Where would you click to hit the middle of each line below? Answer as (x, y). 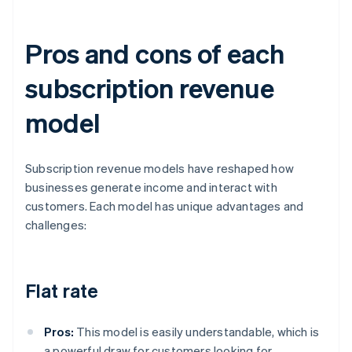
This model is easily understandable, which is (197, 332)
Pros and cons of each (155, 53)
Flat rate (62, 291)
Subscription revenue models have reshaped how (160, 169)
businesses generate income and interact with (151, 187)
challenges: (56, 225)
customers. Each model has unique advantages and (165, 206)
